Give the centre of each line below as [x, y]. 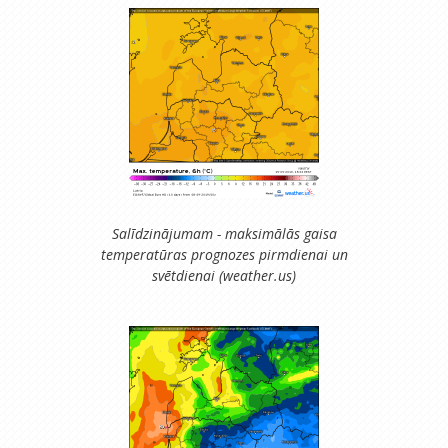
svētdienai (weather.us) [224, 275]
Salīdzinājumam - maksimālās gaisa [224, 233]
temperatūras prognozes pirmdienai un [224, 254]
